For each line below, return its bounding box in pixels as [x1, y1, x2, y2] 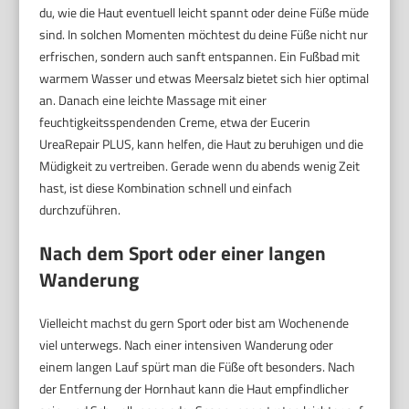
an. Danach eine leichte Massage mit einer [39, 89, 267, 110]
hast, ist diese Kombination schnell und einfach [39, 177, 293, 197]
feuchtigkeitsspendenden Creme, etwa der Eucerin [39, 111, 311, 131]
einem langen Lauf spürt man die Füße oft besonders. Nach [39, 356, 356, 376]
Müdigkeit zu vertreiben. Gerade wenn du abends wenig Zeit [39, 155, 361, 175]
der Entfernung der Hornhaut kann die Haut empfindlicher [39, 378, 350, 398]
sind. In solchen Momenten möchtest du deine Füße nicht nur [39, 24, 369, 44]
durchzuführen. [39, 199, 121, 219]
